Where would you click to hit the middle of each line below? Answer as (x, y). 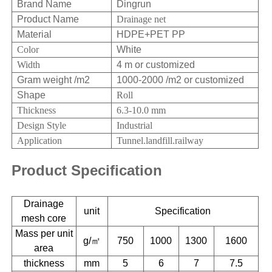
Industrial (132, 125)
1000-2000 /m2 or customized (180, 80)
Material (32, 34)
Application (37, 140)
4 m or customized (155, 64)
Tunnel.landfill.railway (157, 140)
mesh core (44, 218)
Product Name (45, 19)
